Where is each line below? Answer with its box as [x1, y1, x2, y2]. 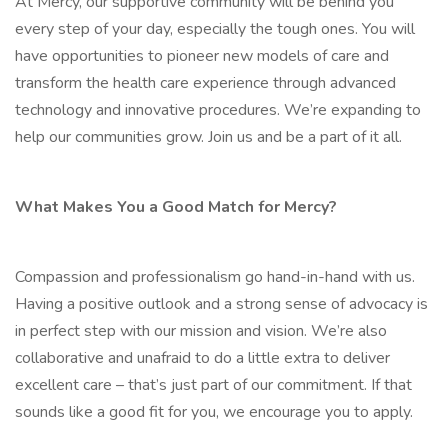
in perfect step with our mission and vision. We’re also [15, 320, 387, 342]
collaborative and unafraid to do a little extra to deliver [15, 347, 390, 369]
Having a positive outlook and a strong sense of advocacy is [15, 293, 428, 315]
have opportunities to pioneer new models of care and [15, 45, 389, 67]
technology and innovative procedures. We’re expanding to [15, 99, 421, 121]
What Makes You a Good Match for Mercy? [15, 196, 337, 218]
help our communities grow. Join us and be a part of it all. [15, 126, 402, 148]
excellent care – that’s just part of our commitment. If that [15, 374, 412, 396]
